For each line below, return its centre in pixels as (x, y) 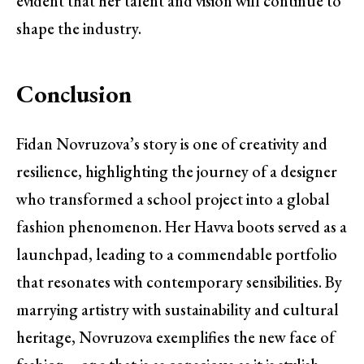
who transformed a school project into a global (173, 199)
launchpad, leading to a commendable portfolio (177, 255)
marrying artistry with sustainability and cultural (178, 310)
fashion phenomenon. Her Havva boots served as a (182, 227)
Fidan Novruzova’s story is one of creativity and (172, 144)
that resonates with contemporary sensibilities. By (179, 282)
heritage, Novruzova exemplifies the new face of (175, 338)
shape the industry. (79, 29)
